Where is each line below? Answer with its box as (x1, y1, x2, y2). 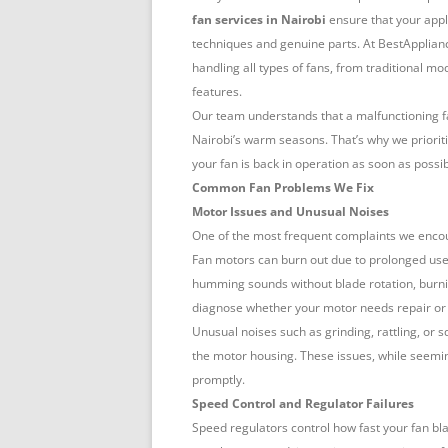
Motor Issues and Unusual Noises (192, 203, 389, 221)
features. (192, 83, 242, 101)
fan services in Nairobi (192, 11, 326, 29)
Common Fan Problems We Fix (192, 179, 374, 197)
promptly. (192, 371, 245, 389)
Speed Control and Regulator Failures (192, 395, 414, 413)
